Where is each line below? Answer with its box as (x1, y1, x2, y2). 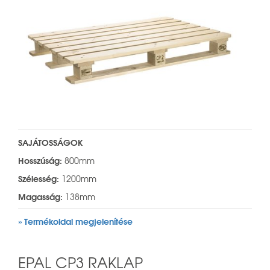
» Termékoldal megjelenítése (18, 214, 133, 228)
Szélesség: (18, 171, 59, 185)
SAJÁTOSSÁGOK (18, 135, 83, 149)
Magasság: (18, 189, 63, 203)
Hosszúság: (18, 153, 62, 167)
